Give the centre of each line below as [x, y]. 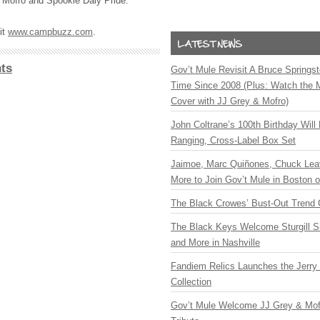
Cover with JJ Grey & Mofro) [230, 101]
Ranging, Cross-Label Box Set [233, 140]
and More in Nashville [215, 242]
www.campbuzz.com [50, 32]
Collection [191, 282]
